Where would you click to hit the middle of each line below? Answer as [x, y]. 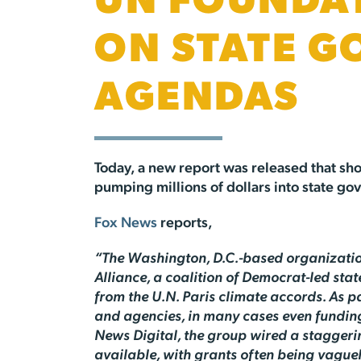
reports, [188, 224]
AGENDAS [197, 100]
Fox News [127, 224]
